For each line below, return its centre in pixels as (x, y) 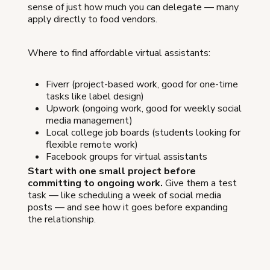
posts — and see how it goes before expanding (128, 207)
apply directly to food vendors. (93, 19)
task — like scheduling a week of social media (124, 195)
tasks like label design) (95, 96)
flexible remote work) (92, 145)
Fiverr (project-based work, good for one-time (142, 84)
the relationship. (62, 219)
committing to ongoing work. (95, 183)
